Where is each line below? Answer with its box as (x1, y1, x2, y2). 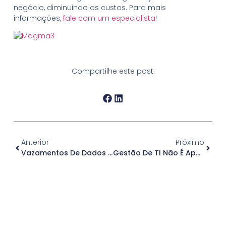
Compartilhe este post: (71, 66, 155, 77)
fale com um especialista (63, 13, 155, 23)
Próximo (176, 137, 205, 148)
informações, (13, 13, 63, 23)
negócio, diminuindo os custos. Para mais (13, 2, 166, 13)
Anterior (21, 137, 49, 148)
